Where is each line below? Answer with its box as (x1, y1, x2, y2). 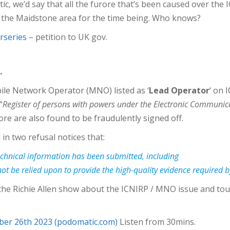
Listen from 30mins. (118, 216, 196, 227)
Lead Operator (149, 84, 210, 96)
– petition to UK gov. (27, 31, 107, 43)
